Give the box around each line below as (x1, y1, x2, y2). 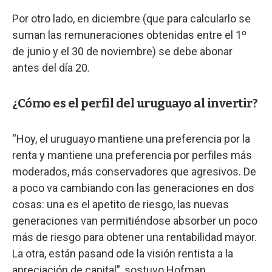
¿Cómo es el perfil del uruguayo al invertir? (12, 95, 257, 110)
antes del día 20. (12, 61, 90, 74)
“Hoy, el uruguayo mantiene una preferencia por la (12, 132, 250, 145)
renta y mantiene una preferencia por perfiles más (12, 148, 252, 161)
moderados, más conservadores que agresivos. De (12, 165, 256, 178)
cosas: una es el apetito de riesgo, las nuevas (12, 197, 229, 211)
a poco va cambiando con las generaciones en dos (12, 181, 254, 194)
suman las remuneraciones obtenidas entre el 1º (12, 28, 246, 41)
